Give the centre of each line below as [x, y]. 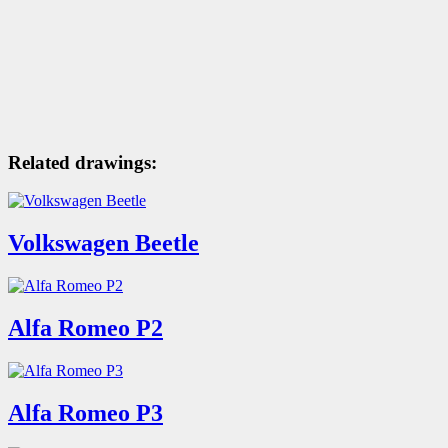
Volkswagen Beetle [103, 243]
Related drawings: [82, 162]
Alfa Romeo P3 [85, 412]
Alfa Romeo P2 [85, 328]
